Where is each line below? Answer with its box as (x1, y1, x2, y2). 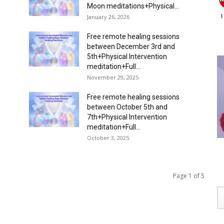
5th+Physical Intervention (87, 52, 167, 60)
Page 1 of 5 (173, 171, 204, 180)
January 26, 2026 (87, 13, 129, 20)
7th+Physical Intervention (87, 113, 167, 121)
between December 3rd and (87, 42, 175, 50)
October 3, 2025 (87, 134, 129, 141)
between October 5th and (87, 103, 167, 111)
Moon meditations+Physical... (87, 2, 179, 10)
